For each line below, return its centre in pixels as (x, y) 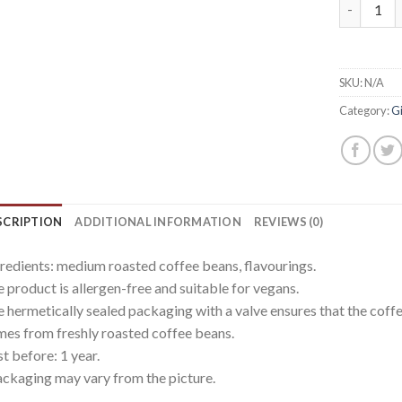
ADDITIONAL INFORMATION (158, 221)
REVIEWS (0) (288, 221)
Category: (366, 110)
